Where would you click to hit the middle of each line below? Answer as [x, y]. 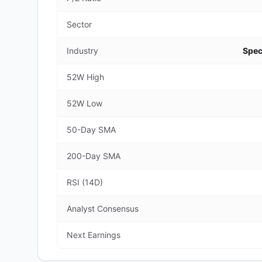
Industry [82, 51]
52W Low [85, 103]
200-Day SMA [94, 156]
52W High [85, 77]
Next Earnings [94, 235]
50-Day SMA [91, 130]
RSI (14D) [85, 182]
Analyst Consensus [103, 208]
